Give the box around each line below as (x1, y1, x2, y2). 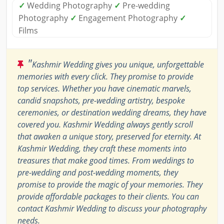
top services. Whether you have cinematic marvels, (17, 82, 191, 94)
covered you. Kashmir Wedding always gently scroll (17, 118, 193, 130)
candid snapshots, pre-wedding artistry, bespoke (17, 94, 185, 106)
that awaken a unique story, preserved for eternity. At (17, 130, 201, 142)
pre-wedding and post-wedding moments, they (17, 166, 178, 178)
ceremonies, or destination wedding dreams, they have (17, 106, 206, 118)
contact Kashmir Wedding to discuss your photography (17, 202, 206, 214)
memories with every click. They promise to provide (17, 70, 193, 82)
